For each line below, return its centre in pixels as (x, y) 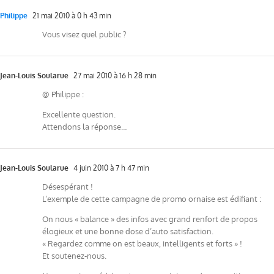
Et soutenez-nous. (74, 255)
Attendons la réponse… (84, 126)
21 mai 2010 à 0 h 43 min (71, 15)
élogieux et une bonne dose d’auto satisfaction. (128, 231)
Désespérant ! (68, 186)
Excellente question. (79, 114)
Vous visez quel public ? (84, 34)
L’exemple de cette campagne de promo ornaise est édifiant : (152, 198)
